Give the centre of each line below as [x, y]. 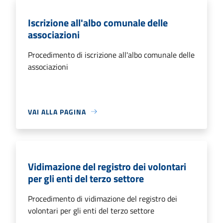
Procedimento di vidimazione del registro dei [103, 198]
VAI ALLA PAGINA [57, 111]
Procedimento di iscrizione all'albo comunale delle [111, 55]
